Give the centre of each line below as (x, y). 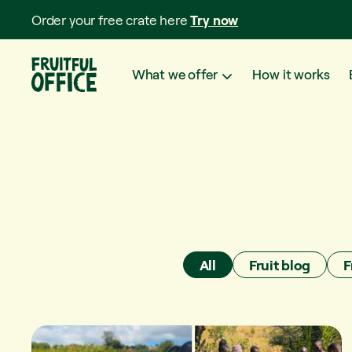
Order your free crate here (111, 20)
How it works (291, 75)
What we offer (174, 75)
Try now (214, 20)
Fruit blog (280, 265)
